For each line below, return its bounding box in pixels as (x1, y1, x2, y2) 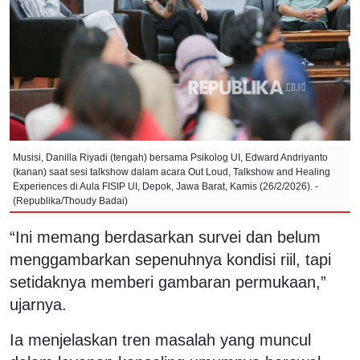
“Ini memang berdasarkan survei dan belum (10, 227, 321, 246)
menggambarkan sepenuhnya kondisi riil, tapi (10, 250, 331, 268)
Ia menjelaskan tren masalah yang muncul (10, 330, 311, 349)
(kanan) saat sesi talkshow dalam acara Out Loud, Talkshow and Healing (13, 166, 330, 178)
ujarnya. (10, 295, 67, 313)
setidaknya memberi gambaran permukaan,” (10, 272, 326, 291)
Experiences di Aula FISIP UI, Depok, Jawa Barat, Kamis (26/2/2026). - (13, 180, 318, 192)
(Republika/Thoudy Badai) (13, 194, 128, 207)
